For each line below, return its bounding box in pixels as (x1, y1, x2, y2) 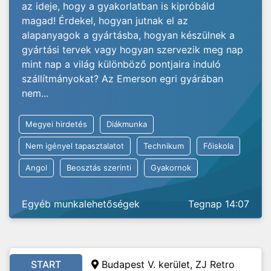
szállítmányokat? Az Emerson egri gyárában (22, 73, 223, 85)
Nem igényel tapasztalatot (25, 141, 124, 151)
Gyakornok (151, 163, 191, 172)
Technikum (143, 141, 184, 151)
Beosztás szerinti (67, 163, 131, 172)
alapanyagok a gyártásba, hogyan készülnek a (22, 29, 235, 41)
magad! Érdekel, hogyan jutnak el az (22, 15, 188, 27)
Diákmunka (106, 119, 147, 129)
